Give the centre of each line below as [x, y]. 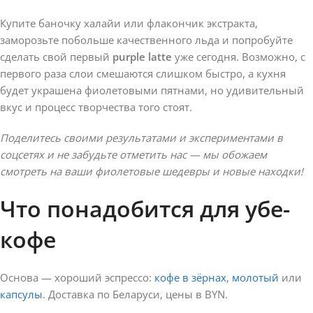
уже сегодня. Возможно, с [239, 57]
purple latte [142, 57]
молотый [255, 278]
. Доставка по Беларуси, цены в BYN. [135, 294]
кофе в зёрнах [190, 278]
